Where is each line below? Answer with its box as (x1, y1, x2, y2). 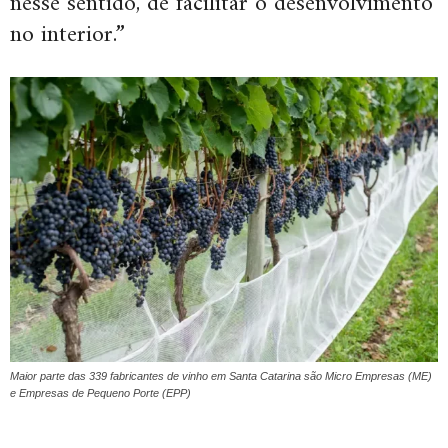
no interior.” (10, 14, 125, 57)
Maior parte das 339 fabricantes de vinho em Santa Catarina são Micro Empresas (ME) (10, 369, 432, 382)
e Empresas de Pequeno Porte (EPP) (10, 386, 191, 399)
